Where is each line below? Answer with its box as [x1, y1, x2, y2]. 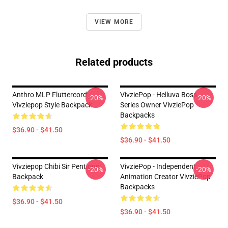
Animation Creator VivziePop [120, 173, 211, 181]
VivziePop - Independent [120, 162, 196, 170]
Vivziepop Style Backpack [12, 101, 92, 109]
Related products [75, 56, 153, 68]
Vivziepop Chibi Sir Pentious [12, 162, 99, 170]
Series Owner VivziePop [120, 101, 194, 109]
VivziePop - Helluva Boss [120, 91, 197, 99]
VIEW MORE [94, 18, 134, 25]
